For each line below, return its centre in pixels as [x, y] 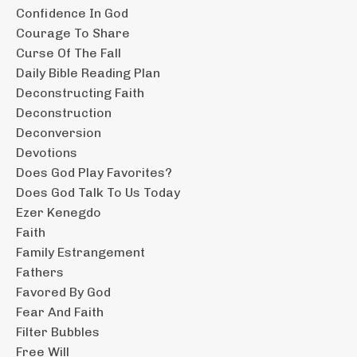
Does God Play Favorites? [94, 172]
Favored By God [63, 292]
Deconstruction [64, 112]
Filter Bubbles [58, 331]
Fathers [40, 272]
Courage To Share [73, 33]
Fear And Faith [60, 312]
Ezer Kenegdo [59, 212]
